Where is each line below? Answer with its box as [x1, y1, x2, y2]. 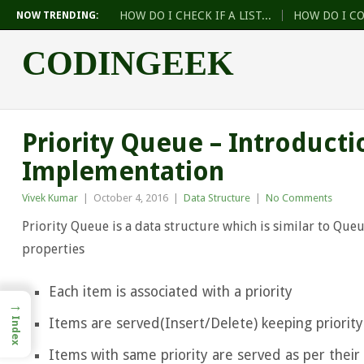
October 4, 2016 [93, 192, 168, 205]
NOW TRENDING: [16, 9, 98, 21]
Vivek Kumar [21, 192, 78, 205]
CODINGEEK [21, 45, 234, 83]
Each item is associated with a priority [49, 283, 293, 300]
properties [21, 241, 84, 258]
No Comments [265, 192, 332, 205]
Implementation [21, 156, 224, 188]
